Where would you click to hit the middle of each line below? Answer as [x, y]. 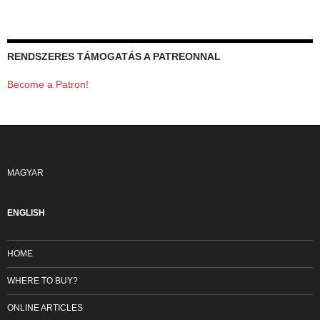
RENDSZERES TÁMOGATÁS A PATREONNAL [114, 57]
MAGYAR [25, 173]
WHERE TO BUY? [42, 281]
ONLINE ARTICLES [45, 308]
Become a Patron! [48, 85]
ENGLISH [26, 213]
